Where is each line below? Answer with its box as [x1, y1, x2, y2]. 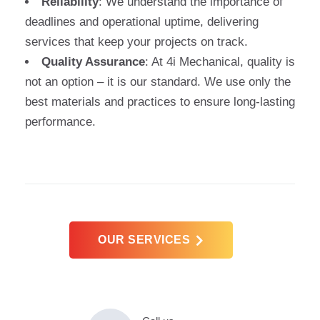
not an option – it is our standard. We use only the [25, 75, 291, 89]
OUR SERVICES [98, 234, 191, 246]
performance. [25, 115, 96, 129]
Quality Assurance [41, 55, 145, 69]
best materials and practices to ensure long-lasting [25, 95, 295, 109]
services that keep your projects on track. [25, 35, 248, 49]
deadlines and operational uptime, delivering [25, 15, 259, 29]
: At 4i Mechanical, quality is [145, 55, 295, 69]
